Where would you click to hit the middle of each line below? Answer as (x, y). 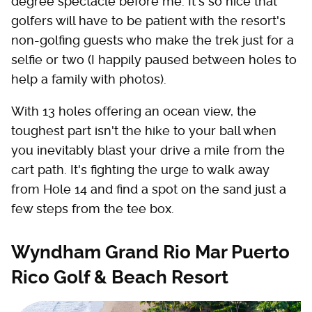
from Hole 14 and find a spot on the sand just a (149, 189)
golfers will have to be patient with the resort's (148, 21)
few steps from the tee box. (93, 209)
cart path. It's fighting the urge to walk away (140, 170)
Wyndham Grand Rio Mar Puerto (150, 252)
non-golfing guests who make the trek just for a (153, 40)
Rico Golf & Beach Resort (120, 277)
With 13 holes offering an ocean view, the (134, 111)
